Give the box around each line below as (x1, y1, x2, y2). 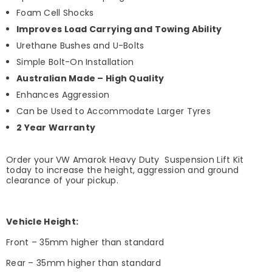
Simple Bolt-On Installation (16, 55, 134, 68)
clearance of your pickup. (6, 174, 118, 186)
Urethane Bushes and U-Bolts (16, 39, 144, 52)
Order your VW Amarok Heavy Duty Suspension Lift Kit (6, 153, 244, 166)
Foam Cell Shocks (16, 6, 94, 19)
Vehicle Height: (6, 215, 81, 228)
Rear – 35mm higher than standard (6, 256, 161, 269)
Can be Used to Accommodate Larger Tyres (16, 104, 211, 117)
